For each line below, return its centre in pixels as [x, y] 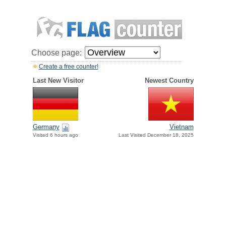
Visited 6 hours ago [55, 135]
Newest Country [169, 80]
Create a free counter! [68, 67]
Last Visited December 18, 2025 [156, 135]
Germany [46, 127]
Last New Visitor [58, 80]
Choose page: [56, 53]
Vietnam [181, 127]
